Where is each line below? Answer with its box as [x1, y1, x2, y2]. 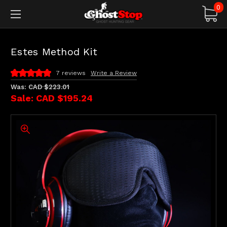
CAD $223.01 [28, 83, 69, 91]
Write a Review [91, 69, 137, 77]
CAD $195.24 [36, 92, 93, 103]
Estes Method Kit [11, 45, 97, 58]
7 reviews [56, 69, 86, 77]
